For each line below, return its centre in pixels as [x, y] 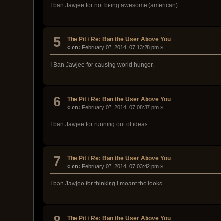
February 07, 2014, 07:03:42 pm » [122, 166]
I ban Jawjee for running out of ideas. [100, 124]
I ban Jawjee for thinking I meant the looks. [107, 184]
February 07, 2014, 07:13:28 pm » [122, 48]
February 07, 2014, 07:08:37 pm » [122, 107]
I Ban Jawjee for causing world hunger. [102, 65]
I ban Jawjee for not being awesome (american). [115, 5]
